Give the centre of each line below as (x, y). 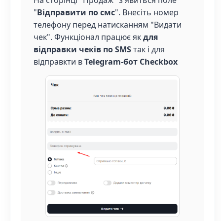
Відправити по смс (76, 13)
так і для (148, 50)
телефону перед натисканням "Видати (107, 25)
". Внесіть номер (147, 13)
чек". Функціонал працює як (88, 37)
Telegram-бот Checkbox (131, 62)
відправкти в (59, 62)
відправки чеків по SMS (82, 50)
